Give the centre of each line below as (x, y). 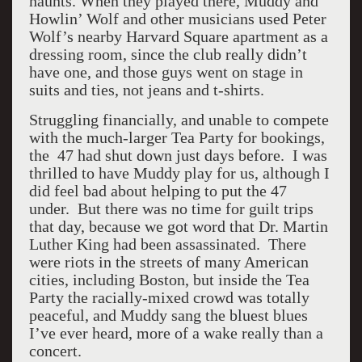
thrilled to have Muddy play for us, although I (179, 173)
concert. (55, 351)
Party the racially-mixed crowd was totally (169, 297)
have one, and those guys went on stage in (166, 72)
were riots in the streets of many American (168, 262)
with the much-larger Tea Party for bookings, (177, 137)
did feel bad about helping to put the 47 (158, 191)
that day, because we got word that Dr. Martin (178, 226)
